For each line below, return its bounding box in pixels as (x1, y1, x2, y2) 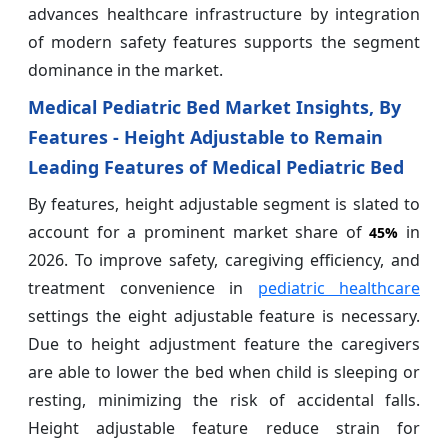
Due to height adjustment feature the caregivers (28, 332, 420, 355)
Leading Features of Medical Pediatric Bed (28, 154, 404, 179)
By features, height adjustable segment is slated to (28, 192, 420, 215)
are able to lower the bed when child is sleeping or (28, 360, 420, 383)
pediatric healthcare (257, 276, 420, 299)
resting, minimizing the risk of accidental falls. (28, 388, 420, 411)
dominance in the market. (28, 58, 223, 81)
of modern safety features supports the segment (28, 30, 420, 53)
